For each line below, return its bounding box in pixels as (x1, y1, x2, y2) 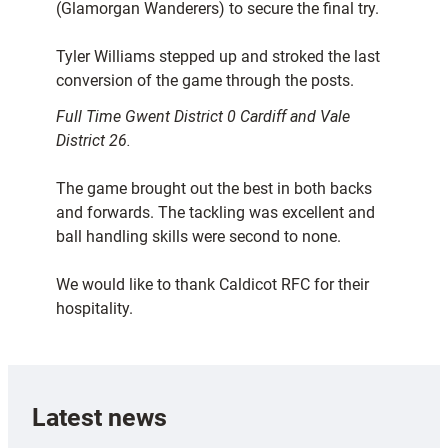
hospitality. (56, 299, 133, 319)
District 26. (56, 131, 131, 151)
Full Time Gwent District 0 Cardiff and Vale (56, 107, 350, 127)
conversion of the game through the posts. (56, 71, 354, 91)
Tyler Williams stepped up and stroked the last (56, 47, 380, 67)
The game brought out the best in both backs (56, 179, 372, 199)
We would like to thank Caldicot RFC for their (56, 275, 369, 295)
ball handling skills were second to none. (56, 227, 341, 247)
